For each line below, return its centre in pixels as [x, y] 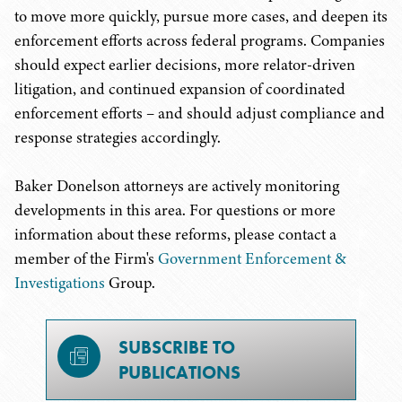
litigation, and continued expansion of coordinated [180, 89]
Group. [130, 283]
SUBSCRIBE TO [177, 347]
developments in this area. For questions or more [175, 210]
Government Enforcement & [252, 258]
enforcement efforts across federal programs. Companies [200, 40]
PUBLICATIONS [179, 372]
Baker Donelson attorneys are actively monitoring [177, 186]
